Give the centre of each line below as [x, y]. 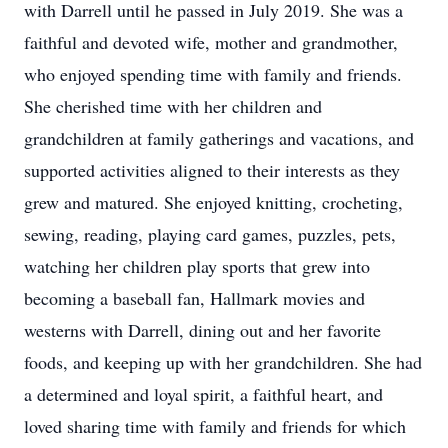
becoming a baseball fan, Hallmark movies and [194, 298]
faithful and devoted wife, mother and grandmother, [211, 42]
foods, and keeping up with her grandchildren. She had [223, 362]
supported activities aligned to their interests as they [212, 170]
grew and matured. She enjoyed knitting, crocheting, [213, 202]
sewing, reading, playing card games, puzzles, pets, [210, 234]
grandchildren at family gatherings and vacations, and [219, 138]
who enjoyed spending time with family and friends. [213, 74]
